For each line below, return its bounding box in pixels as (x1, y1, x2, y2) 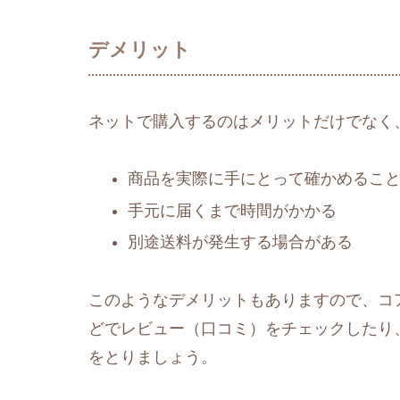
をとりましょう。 (88, 347, 217, 366)
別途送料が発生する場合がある (127, 233, 353, 252)
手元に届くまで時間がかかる (127, 201, 337, 220)
